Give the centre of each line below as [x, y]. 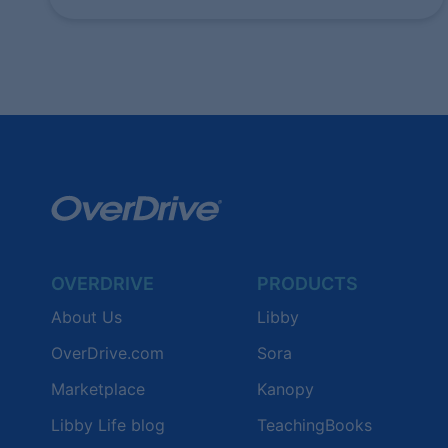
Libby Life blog [108, 424]
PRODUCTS [307, 283]
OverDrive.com [107, 352]
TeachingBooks [314, 424]
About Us [86, 316]
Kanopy [285, 388]
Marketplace [98, 388]
